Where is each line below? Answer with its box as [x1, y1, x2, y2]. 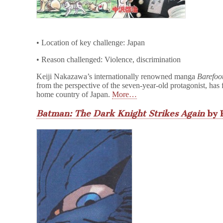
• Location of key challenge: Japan [36, 38, 145, 47]
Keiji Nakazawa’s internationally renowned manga [36, 72, 198, 81]
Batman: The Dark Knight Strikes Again [36, 109, 205, 119]
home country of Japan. [36, 90, 112, 99]
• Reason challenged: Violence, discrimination [36, 55, 181, 64]
